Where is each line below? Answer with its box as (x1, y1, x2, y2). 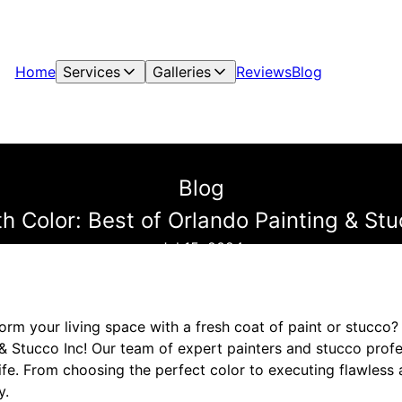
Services (62, 63, 120, 81)
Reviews (235, 63, 292, 81)
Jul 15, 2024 (159, 239, 243, 257)
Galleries (152, 63, 211, 81)
